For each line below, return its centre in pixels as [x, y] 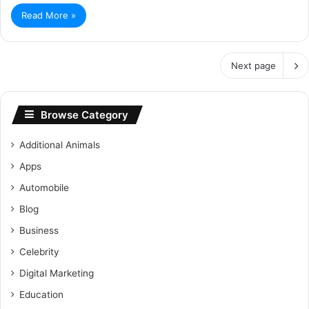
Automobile [44, 187]
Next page [253, 65]
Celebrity [39, 251]
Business [39, 230]
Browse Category [84, 114]
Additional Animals [60, 144]
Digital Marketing [57, 273]
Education [41, 294]
